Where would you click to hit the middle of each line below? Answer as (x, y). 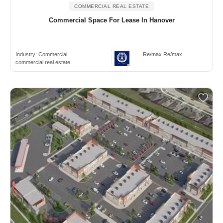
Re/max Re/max (163, 55)
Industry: (27, 55)
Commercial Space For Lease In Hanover (111, 20)
